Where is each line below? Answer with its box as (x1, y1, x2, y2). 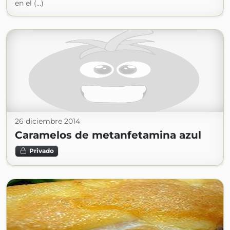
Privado (29, 147, 54, 155)
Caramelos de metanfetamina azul (15, 129, 201, 142)
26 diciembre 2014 (15, 117, 80, 126)
